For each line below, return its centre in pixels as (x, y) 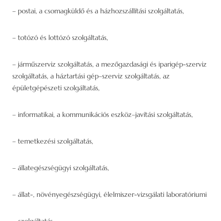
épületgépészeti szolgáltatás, (56, 88)
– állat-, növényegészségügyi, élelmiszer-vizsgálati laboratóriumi (110, 194)
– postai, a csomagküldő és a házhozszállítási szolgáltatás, (98, 11)
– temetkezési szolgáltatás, (53, 141)
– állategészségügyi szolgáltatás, (61, 167)
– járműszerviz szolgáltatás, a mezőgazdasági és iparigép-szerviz (110, 64)
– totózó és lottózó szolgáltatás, (60, 37)
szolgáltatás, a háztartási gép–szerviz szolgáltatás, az (91, 76)
